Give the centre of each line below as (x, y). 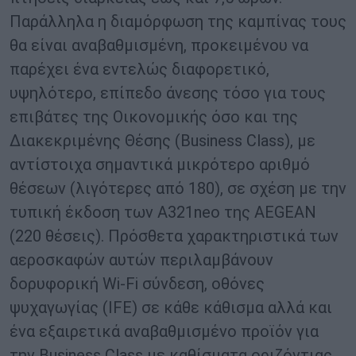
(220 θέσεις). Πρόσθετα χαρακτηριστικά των (174, 236)
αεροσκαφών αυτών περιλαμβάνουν (141, 260)
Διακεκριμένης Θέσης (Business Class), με (163, 141)
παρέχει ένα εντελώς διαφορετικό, (139, 70)
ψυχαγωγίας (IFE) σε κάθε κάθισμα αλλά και (171, 308)
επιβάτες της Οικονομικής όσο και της (154, 117)
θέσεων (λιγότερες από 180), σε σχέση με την (178, 189)
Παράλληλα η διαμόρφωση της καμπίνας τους (178, 22)
